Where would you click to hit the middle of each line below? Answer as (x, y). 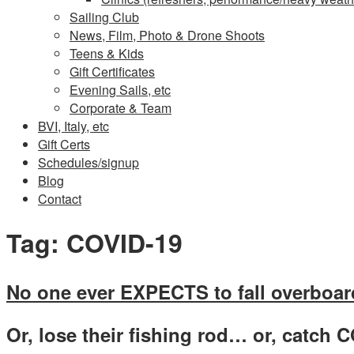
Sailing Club (104, 17)
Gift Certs (64, 144)
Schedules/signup (88, 162)
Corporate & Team (121, 108)
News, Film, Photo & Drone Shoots (167, 35)
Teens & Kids (107, 53)
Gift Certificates (112, 72)
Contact (60, 199)
